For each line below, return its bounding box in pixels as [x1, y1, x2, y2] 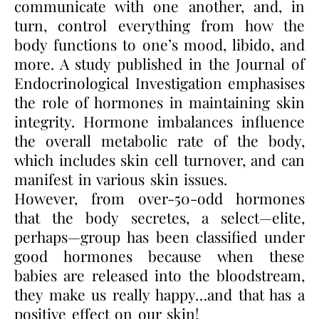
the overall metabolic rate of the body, [14, 130, 305, 150]
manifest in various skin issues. [14, 168, 227, 189]
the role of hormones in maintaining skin [14, 91, 305, 112]
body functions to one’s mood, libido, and [14, 33, 305, 54]
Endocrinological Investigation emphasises [14, 72, 305, 93]
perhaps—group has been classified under [14, 226, 305, 246]
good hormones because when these [14, 245, 305, 266]
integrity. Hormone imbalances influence [14, 110, 305, 131]
